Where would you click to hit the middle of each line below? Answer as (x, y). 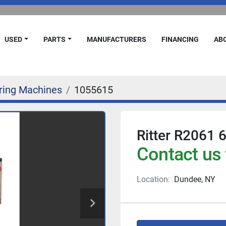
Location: (153, 179)
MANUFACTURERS (120, 39)
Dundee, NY (195, 179)
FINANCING (182, 39)
